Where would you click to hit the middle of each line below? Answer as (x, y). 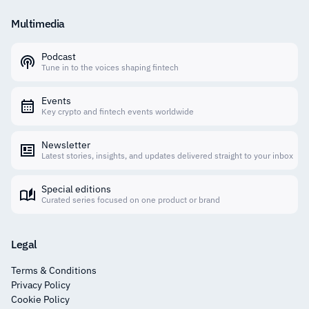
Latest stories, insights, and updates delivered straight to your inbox (167, 155)
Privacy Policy (41, 285)
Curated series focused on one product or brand (131, 199)
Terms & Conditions (54, 270)
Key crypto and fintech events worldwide (118, 111)
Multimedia (38, 23)
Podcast (59, 56)
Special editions (76, 189)
